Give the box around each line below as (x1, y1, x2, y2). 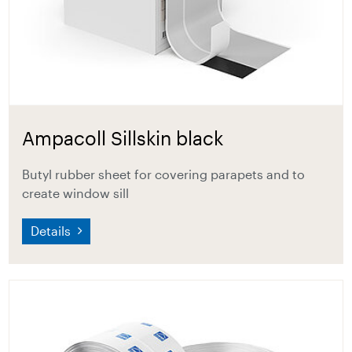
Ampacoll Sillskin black (22, 126, 224, 149)
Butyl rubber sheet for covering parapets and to (22, 166, 306, 181)
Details (31, 223, 75, 238)
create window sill (22, 185, 130, 200)
